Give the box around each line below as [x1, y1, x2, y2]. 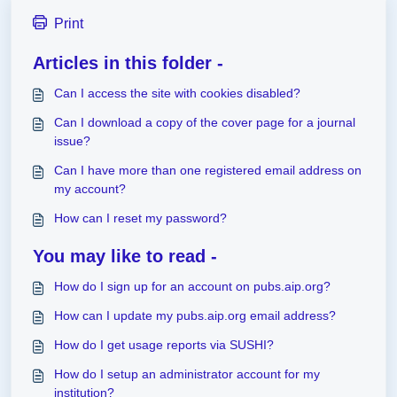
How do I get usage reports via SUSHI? [54, 338, 274, 352]
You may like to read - [33, 246, 217, 266]
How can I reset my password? [54, 211, 227, 225]
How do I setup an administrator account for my [54, 367, 320, 381]
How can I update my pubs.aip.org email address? [54, 308, 336, 323]
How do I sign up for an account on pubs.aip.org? [54, 279, 331, 293]
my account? [54, 182, 126, 196]
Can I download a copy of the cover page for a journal [54, 115, 355, 129]
